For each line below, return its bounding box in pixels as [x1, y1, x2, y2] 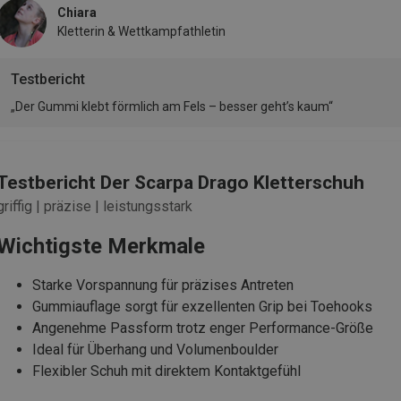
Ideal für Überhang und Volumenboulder [32, 341, 278, 359]
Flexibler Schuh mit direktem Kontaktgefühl [32, 363, 301, 380]
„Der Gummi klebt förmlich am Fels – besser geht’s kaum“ [11, 99, 333, 115]
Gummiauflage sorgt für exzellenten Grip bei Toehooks [32, 298, 372, 316]
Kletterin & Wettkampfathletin [57, 24, 226, 39]
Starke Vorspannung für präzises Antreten [32, 277, 294, 294]
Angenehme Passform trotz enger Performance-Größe [32, 320, 373, 337]
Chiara [57, 5, 97, 21]
